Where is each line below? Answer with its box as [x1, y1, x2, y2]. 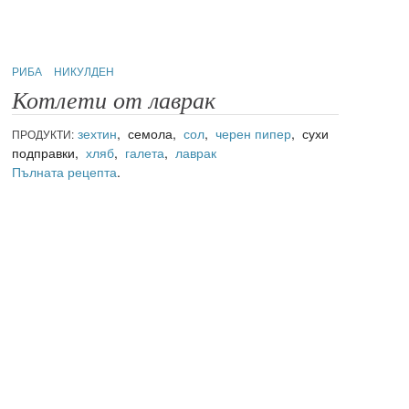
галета [125, 142, 165, 162]
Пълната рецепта [12, 162, 118, 181]
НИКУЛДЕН [54, 62, 115, 79]
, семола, [117, 123, 184, 142]
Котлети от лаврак [12, 87, 216, 114]
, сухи [291, 123, 330, 142]
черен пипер [215, 123, 292, 142]
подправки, [12, 142, 87, 162]
